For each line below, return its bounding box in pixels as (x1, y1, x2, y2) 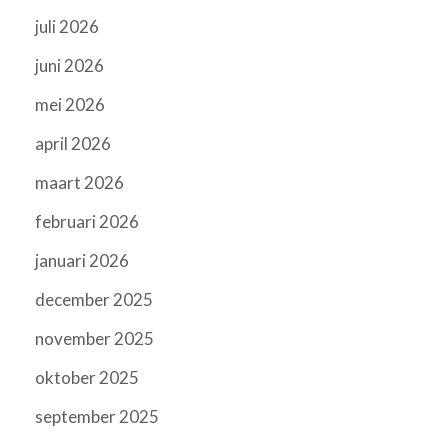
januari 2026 (35, 250, 129, 272)
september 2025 (35, 406, 159, 428)
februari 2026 (35, 211, 139, 233)
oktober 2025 (35, 367, 139, 389)
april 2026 (35, 133, 111, 155)
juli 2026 (35, 16, 99, 38)
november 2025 (35, 328, 154, 350)
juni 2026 (35, 55, 104, 77)
